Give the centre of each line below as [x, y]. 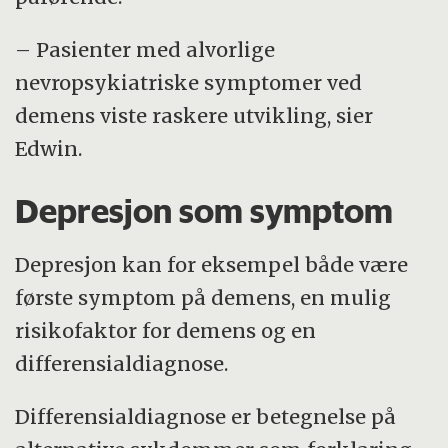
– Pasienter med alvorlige [145, 49]
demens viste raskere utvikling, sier [194, 115]
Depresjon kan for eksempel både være [212, 265]
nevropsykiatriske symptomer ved [189, 82]
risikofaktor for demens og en [166, 331]
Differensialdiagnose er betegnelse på [206, 417]
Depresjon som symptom [204, 210]
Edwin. [49, 148]
